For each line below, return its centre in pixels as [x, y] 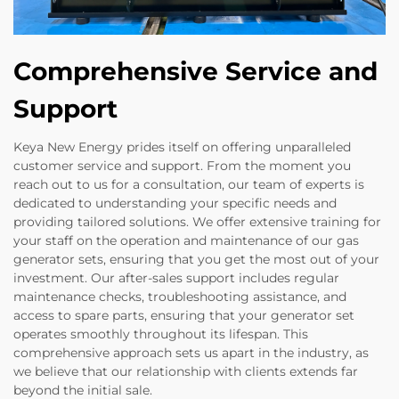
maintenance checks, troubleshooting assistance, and [180, 296]
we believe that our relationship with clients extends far [186, 371]
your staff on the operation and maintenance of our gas [186, 240]
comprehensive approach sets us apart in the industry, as [191, 352]
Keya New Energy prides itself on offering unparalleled [182, 147]
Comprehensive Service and [195, 71]
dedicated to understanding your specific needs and [175, 203]
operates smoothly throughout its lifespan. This [161, 334]
